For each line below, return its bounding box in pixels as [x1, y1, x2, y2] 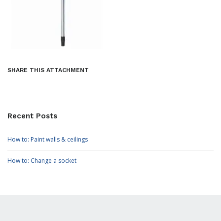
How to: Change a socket [7, 156, 76, 165]
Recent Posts [7, 111, 57, 120]
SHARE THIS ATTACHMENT [7, 67, 89, 74]
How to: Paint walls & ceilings [7, 135, 88, 144]
